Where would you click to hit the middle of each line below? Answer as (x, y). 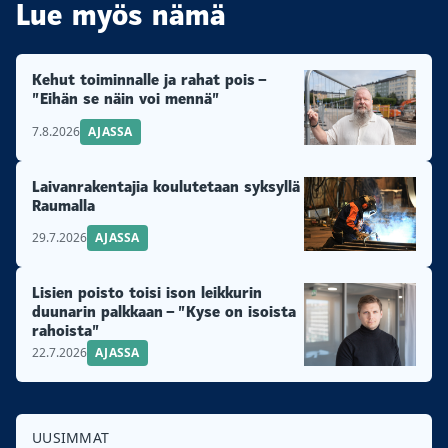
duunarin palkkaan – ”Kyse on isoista (164, 311)
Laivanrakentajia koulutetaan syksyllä (166, 186)
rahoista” (66, 330)
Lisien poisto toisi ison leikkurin (147, 292)
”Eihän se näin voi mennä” (126, 98)
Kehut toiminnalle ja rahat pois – (148, 79)
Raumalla (63, 205)
